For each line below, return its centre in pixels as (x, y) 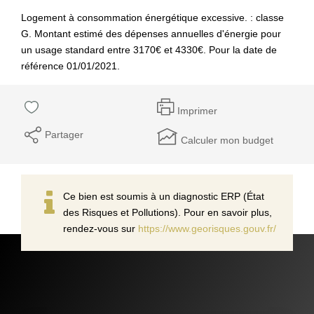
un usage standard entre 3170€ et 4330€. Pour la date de (149, 49)
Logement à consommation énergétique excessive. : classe (152, 17)
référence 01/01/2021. (70, 66)
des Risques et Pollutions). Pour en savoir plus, (168, 212)
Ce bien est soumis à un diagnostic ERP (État (164, 196)
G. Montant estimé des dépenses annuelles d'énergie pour (151, 33)
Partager (64, 134)
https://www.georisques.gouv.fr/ (207, 228)
